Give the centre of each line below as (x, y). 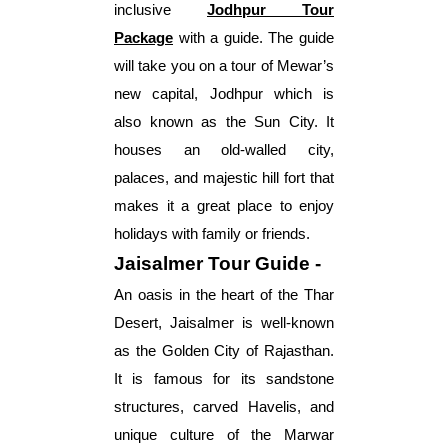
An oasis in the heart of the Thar (224, 294)
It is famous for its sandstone (224, 378)
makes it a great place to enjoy (224, 205)
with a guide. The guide (253, 37)
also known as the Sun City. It (224, 121)
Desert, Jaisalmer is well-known (224, 322)
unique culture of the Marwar (224, 434)
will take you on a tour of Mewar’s (224, 65)
